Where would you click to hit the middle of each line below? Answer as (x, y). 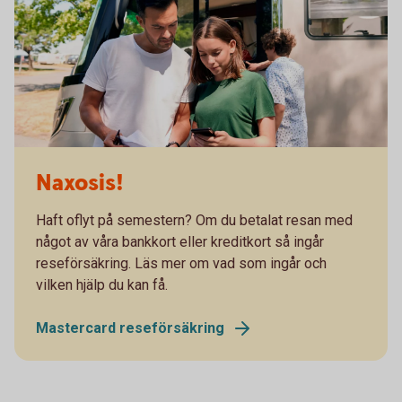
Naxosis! (80, 183)
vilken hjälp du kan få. (102, 284)
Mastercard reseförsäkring (130, 328)
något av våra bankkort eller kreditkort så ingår (180, 241)
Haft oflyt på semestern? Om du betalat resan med (194, 220)
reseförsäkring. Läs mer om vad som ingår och (181, 263)
